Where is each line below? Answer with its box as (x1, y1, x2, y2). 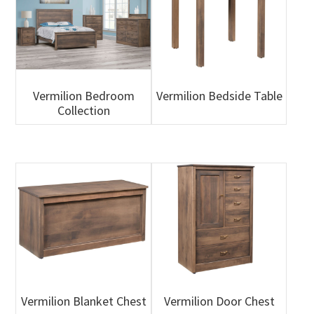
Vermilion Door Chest (163, 293, 275, 310)
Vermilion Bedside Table (156, 88, 282, 104)
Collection (57, 102, 110, 119)
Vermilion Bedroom (32, 88, 135, 104)
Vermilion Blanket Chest (20, 293, 146, 310)
